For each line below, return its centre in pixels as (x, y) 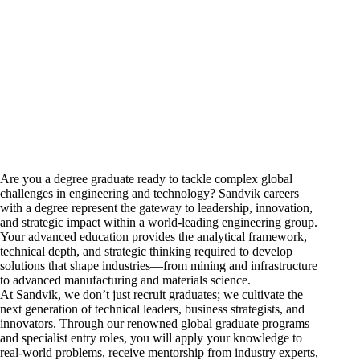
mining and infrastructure (254, 265)
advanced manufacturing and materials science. (130, 280)
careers (281, 193)
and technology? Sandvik (196, 193)
